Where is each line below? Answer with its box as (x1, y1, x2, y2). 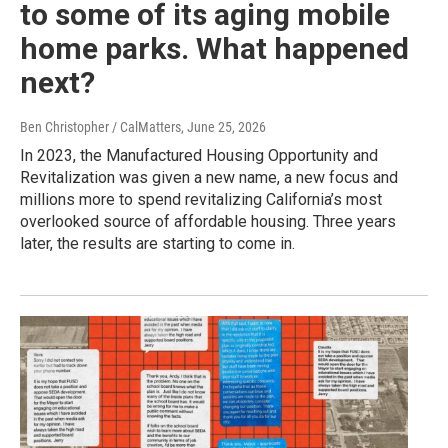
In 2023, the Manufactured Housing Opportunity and (20, 146, 378, 166)
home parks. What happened (20, 31, 409, 67)
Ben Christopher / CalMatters (20, 119, 181, 136)
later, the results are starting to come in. (20, 234, 295, 254)
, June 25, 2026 (181, 119, 266, 136)
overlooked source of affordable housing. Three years (20, 212, 396, 232)
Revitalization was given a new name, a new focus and (20, 168, 398, 188)
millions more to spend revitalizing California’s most (20, 190, 382, 210)
